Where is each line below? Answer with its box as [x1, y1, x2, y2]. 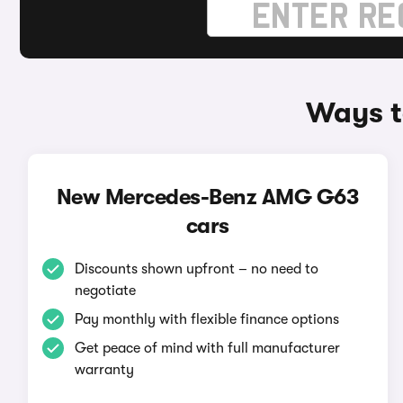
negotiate [74, 282, 136, 299]
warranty [74, 362, 134, 378]
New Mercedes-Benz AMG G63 [56, 184, 359, 210]
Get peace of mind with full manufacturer [74, 340, 340, 356]
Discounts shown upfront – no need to [74, 261, 318, 277]
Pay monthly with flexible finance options [74, 311, 339, 327]
